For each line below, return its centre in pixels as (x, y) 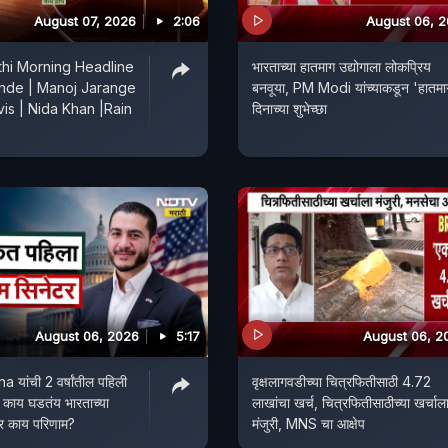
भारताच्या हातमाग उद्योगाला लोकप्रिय (341, 67)
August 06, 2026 (87, 335)
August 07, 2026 (85, 21)
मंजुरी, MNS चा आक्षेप (308, 423)
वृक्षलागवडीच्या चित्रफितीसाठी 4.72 (341, 381)
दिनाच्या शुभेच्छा (289, 109)
